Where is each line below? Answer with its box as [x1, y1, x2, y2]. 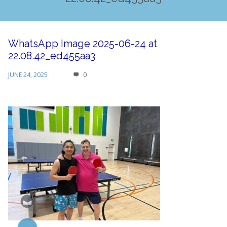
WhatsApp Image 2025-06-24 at [8, 37, 157, 50]
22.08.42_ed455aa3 [8, 50, 95, 62]
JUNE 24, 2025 [8, 70, 48, 79]
